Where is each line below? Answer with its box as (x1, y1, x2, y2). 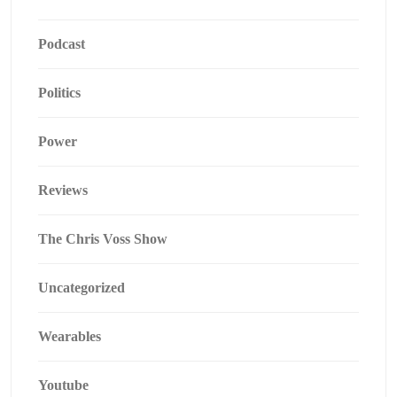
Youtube (38, 378, 89, 393)
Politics (38, 85, 81, 100)
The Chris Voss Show (38, 231, 167, 246)
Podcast (38, 36, 85, 51)
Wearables (38, 329, 101, 344)
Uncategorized (38, 280, 125, 295)
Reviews (38, 183, 88, 198)
